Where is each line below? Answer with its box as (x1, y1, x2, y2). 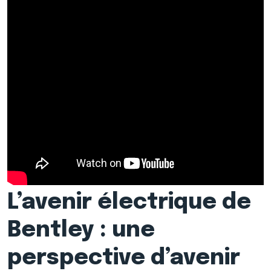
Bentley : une (7, 220, 155, 241)
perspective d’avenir (7, 247, 240, 269)
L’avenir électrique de (7, 192, 251, 214)
